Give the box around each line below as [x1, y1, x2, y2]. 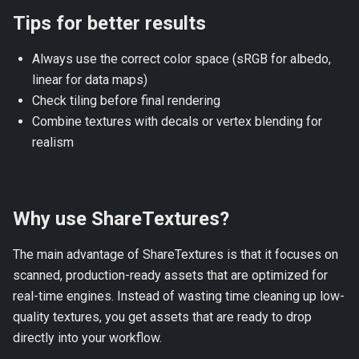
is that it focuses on [224, 247, 338, 263]
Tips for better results [13, 12, 206, 35]
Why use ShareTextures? [13, 208, 229, 231]
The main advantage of [13, 247, 143, 263]
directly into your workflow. [13, 330, 162, 346]
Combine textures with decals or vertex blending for [32, 114, 322, 130]
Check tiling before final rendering [32, 93, 220, 109]
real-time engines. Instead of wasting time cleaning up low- [13, 288, 345, 305]
